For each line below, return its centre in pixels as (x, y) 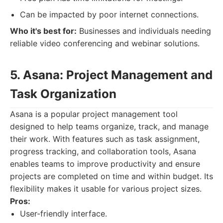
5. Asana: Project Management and (111, 75)
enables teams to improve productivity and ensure (105, 164)
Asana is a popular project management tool (94, 114)
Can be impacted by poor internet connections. (109, 14)
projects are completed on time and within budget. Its (111, 176)
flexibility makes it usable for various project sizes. (106, 189)
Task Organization (63, 94)
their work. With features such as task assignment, (105, 139)
